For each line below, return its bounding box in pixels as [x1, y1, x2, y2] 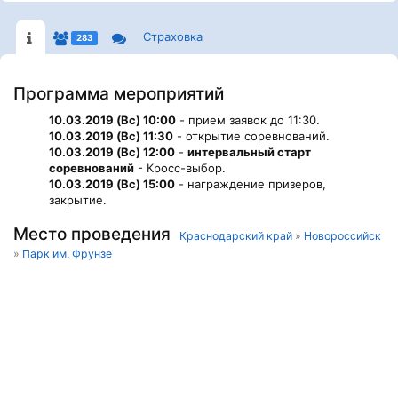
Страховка [142, 29, 203, 44]
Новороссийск [304, 229, 381, 243]
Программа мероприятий [13, 84, 224, 104]
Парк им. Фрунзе [22, 247, 112, 260]
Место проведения [13, 224, 179, 244]
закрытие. [49, 193, 107, 207]
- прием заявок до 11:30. [176, 113, 320, 127]
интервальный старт [187, 145, 311, 159]
